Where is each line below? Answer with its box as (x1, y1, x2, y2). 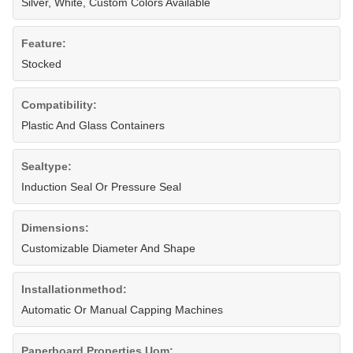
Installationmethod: (21, 283, 127, 296)
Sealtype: (21, 160, 72, 173)
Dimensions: (21, 221, 89, 235)
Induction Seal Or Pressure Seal (21, 180, 181, 194)
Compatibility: (21, 98, 97, 112)
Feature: (21, 37, 66, 50)
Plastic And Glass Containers (21, 119, 165, 132)
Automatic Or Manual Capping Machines (21, 303, 223, 317)
